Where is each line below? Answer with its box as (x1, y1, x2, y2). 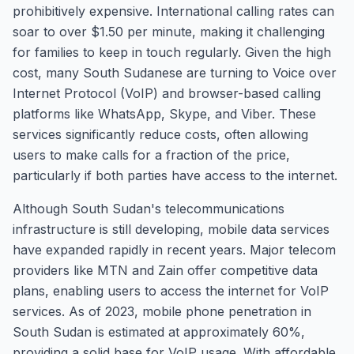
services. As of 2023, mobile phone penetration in (13, 303, 311, 319)
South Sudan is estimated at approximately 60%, (13, 324, 305, 340)
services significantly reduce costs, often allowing (13, 126, 308, 142)
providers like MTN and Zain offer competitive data (13, 262, 318, 278)
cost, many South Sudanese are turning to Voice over (13, 65, 337, 81)
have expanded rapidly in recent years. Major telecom (13, 242, 336, 258)
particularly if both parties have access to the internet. (13, 168, 337, 183)
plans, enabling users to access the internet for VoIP (13, 283, 329, 299)
